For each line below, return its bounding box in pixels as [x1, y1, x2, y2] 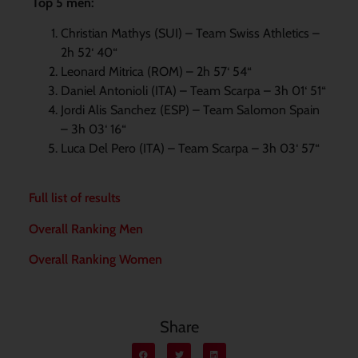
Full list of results [28, 190, 121, 206]
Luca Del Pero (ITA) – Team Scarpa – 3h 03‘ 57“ [60, 140, 320, 156]
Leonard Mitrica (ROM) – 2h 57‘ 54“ [60, 63, 252, 79]
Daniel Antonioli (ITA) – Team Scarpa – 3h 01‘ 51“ [60, 82, 326, 98]
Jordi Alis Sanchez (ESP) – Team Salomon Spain [60, 101, 320, 117]
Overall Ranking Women [28, 252, 162, 268]
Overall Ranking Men [28, 221, 143, 237]
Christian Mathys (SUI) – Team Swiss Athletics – [60, 25, 320, 41]
